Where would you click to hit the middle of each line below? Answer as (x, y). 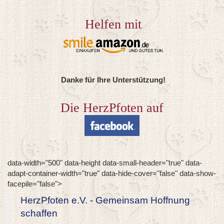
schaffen (39, 213)
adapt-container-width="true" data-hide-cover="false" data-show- (112, 173)
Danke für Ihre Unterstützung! (113, 80)
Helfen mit (113, 24)
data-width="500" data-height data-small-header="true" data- (105, 162)
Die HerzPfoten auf (112, 107)
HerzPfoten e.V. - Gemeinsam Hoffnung (105, 200)
